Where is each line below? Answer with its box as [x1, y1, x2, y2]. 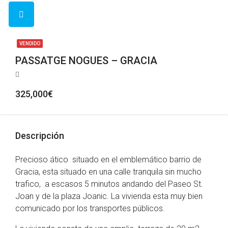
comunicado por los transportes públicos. [15, 204, 165, 213]
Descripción [15, 130, 64, 141]
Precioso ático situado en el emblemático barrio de [15, 155, 202, 164]
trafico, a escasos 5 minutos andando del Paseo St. [15, 179, 203, 189]
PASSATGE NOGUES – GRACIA [15, 54, 157, 67]
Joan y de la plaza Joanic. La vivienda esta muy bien [15, 191, 203, 201]
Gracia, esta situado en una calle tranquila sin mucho [15, 167, 202, 177]
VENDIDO [19, 41, 40, 46]
